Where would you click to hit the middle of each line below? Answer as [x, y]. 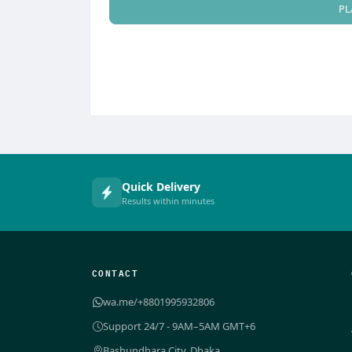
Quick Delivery [161, 186]
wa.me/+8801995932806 [159, 302]
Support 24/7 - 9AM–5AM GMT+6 [179, 326]
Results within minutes [168, 200]
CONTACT [115, 272]
